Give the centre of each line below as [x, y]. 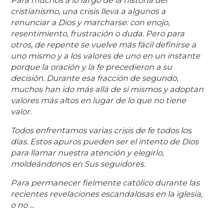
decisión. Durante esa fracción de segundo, [95, 78]
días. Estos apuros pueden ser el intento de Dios [105, 142]
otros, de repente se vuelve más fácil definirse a [104, 45]
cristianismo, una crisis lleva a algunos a [88, 11]
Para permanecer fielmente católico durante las [105, 183]
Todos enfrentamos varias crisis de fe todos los [101, 131]
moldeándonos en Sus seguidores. [78, 164]
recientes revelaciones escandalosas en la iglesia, [107, 194]
